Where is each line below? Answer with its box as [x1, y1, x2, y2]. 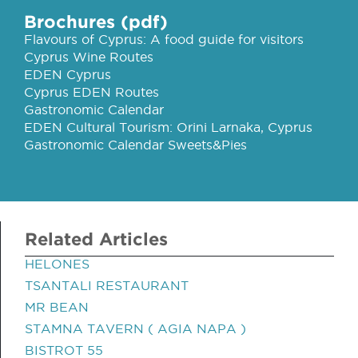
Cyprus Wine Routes [24, 50, 153, 64]
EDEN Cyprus [24, 67, 111, 82]
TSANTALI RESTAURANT [25, 278, 189, 292]
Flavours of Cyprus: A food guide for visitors [24, 32, 304, 46]
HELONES [25, 257, 89, 271]
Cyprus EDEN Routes [24, 85, 159, 99]
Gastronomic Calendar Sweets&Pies [24, 137, 247, 152]
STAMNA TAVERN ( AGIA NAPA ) [25, 321, 246, 336]
